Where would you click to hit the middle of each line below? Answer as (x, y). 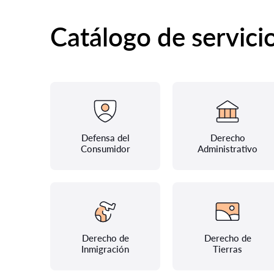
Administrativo (228, 149)
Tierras (228, 249)
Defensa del (105, 138)
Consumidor (105, 149)
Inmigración (105, 249)
